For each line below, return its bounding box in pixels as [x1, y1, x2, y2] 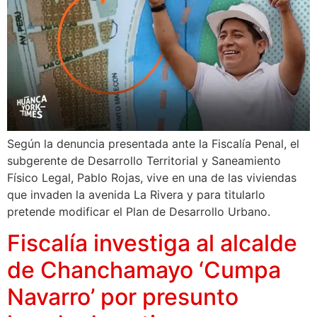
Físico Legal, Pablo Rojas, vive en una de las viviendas [7, 170, 296, 185]
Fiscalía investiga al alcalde [7, 229, 297, 258]
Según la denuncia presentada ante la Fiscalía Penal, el [7, 136, 299, 151]
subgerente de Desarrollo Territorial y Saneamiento [7, 153, 281, 168]
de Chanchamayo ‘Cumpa [7, 256, 281, 284]
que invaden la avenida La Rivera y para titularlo [7, 187, 265, 202]
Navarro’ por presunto [7, 283, 238, 311]
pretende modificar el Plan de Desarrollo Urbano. [7, 204, 270, 219]
